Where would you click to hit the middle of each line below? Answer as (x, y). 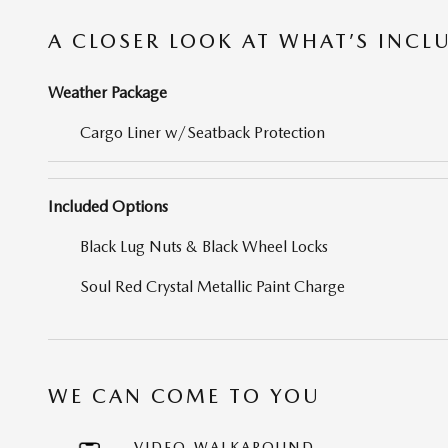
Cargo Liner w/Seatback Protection (202, 133)
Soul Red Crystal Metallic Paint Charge (212, 287)
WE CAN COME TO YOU (184, 396)
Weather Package (107, 93)
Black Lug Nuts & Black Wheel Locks (204, 247)
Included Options (108, 207)
